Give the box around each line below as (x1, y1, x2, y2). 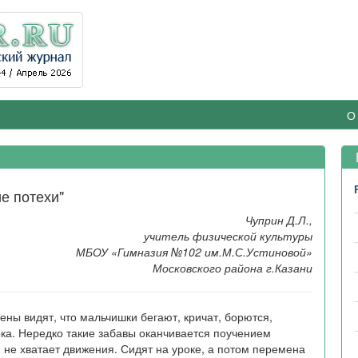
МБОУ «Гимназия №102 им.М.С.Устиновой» (76, 244, 313, 260)
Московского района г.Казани (153, 260, 313, 276)
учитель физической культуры (144, 228, 313, 244)
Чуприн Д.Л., (245, 212, 313, 228)
